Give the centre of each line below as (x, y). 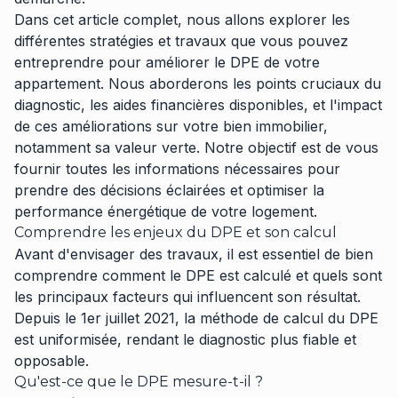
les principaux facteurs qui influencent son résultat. (187, 297)
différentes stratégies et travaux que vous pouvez (181, 41)
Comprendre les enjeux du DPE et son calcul (175, 232)
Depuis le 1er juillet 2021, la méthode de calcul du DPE (196, 318)
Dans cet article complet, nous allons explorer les (182, 20)
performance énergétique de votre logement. (166, 211)
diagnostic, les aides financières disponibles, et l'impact (198, 105)
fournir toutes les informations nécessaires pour (177, 169)
